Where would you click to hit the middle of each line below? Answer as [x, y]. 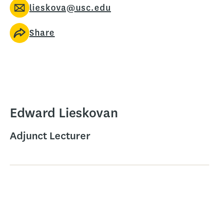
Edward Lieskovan [64, 113]
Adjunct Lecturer [50, 135]
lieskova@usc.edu [70, 8]
